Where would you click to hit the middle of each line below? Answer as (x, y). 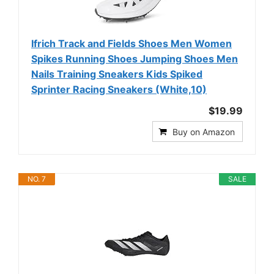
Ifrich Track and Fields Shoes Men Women (131, 43)
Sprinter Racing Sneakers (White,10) (119, 89)
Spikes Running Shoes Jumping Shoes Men (135, 58)
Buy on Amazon (204, 131)
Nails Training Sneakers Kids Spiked (117, 74)
